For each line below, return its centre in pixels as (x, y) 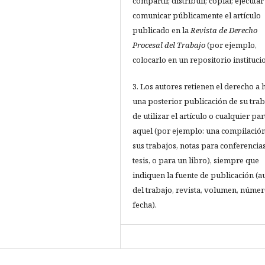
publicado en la (161, 30)
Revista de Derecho (224, 30)
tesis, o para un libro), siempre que (196, 161)
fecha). (145, 205)
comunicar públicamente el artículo (197, 16)
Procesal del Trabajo (170, 45)
